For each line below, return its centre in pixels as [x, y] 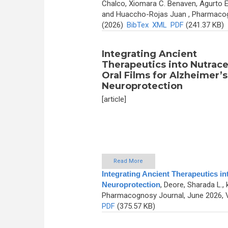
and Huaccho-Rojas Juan [144, 14]
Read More [128, 161]
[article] [114, 99]
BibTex [137, 25]
